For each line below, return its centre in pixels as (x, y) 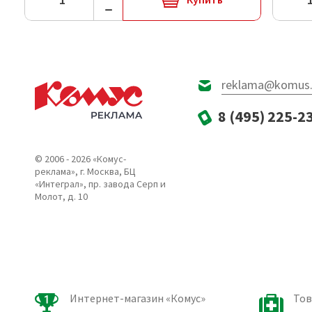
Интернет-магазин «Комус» (138, 298)
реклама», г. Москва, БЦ (85, 171)
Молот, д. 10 (61, 196)
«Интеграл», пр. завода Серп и (100, 184)
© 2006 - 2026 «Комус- (80, 159)
